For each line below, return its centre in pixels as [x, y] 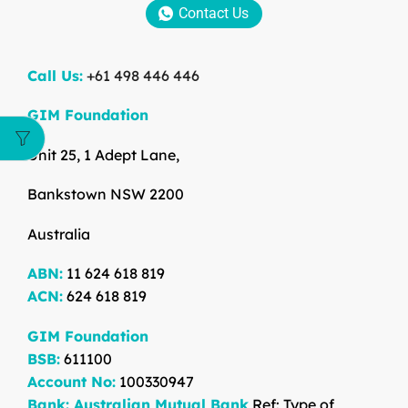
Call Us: [55, 75]
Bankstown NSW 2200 [106, 194]
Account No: [71, 382]
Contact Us [214, 13]
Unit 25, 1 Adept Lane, [103, 154]
